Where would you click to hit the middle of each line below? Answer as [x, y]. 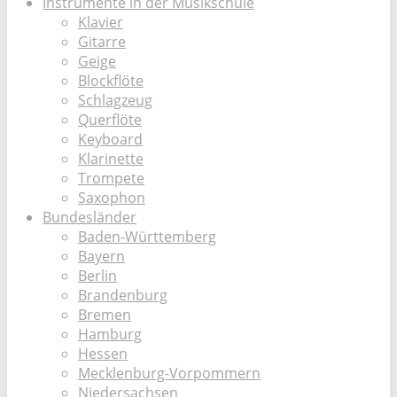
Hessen [103, 354]
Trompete [111, 178]
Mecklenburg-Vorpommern [169, 373]
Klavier [101, 22]
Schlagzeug [115, 100]
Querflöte [110, 120]
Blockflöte [111, 81]
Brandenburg [123, 295]
